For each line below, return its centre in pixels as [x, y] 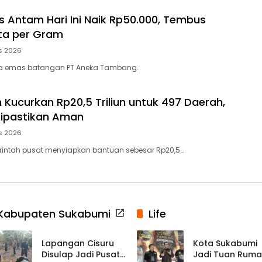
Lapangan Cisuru [77, 244]
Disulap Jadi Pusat [80, 255]
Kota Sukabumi [225, 244]
